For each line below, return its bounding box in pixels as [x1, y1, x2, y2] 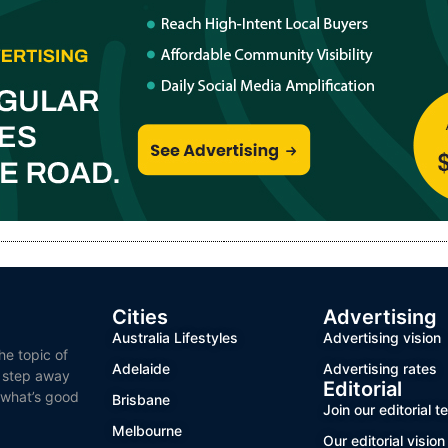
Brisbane [112, 391, 171, 409]
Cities [112, 305, 169, 330]
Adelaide [112, 360, 171, 378]
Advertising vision [322, 329, 441, 347]
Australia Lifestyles [112, 329, 239, 347]
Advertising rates [322, 360, 437, 378]
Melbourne [112, 422, 183, 440]
